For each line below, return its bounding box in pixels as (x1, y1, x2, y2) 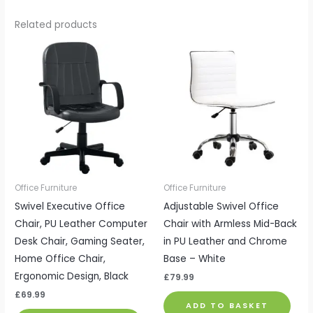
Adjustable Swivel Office (163, 199, 279, 213)
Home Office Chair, (15, 252, 106, 265)
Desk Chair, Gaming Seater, (15, 234, 145, 248)
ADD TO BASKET (186, 300, 268, 311)
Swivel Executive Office (15, 199, 126, 213)
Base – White (163, 252, 226, 265)
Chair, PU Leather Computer (15, 217, 148, 231)
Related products (15, 18, 98, 32)
